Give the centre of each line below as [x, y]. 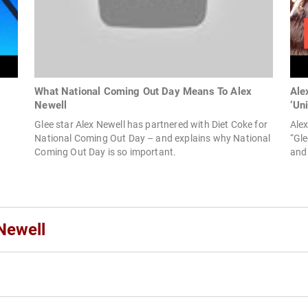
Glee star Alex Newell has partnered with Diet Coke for [151, 125]
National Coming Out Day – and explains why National [153, 139]
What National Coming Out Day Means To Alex [143, 92]
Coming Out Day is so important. [106, 152]
